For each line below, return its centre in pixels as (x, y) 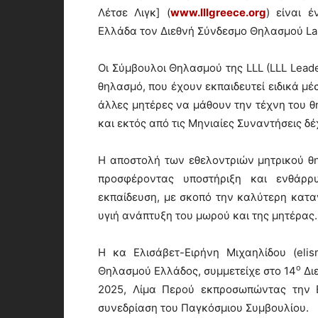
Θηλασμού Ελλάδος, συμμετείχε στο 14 (197, 270)
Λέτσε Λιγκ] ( (134, 12)
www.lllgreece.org (218, 12)
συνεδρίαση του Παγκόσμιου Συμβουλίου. (203, 307)
